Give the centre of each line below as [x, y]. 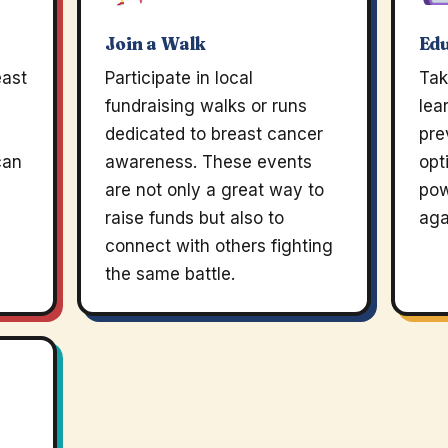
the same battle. [170, 274]
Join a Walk [155, 43]
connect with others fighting [219, 246]
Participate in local [179, 78]
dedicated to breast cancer [214, 134]
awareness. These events [209, 162]
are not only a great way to [215, 190]
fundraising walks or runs [206, 106]
